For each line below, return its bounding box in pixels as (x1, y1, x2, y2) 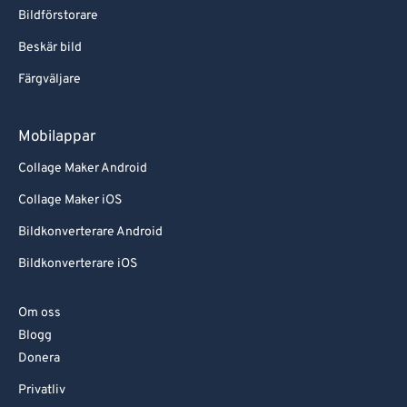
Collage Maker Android (18, 161, 147, 177)
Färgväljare (18, 72, 81, 88)
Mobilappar (18, 127, 96, 148)
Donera (18, 351, 60, 367)
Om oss (18, 305, 61, 322)
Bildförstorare (18, 8, 98, 25)
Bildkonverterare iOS (18, 256, 137, 273)
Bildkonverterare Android (18, 224, 163, 241)
